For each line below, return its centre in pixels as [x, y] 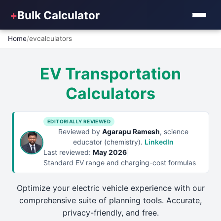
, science [174, 131]
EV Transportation [110, 74]
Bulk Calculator [58, 15]
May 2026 [110, 152]
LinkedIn [159, 142]
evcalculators [51, 38]
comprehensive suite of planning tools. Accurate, [110, 200]
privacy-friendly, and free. [110, 213]
